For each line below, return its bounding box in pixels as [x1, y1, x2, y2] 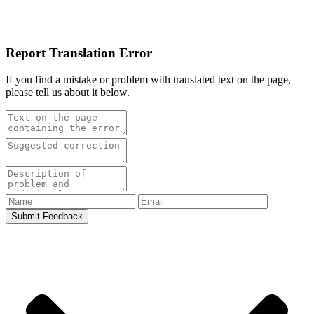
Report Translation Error [6, 45, 152, 60]
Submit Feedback [11, 211, 83, 222]
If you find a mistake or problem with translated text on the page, [6, 74, 291, 86]
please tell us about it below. [6, 86, 130, 99]
